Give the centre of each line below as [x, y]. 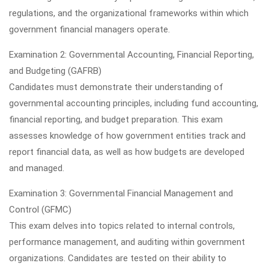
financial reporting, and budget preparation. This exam [116, 119]
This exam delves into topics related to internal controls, [122, 226]
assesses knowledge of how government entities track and [127, 136]
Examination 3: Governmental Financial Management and [121, 193]
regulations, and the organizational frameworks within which [129, 13]
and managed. [37, 168]
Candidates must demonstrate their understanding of [116, 87]
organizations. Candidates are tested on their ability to [118, 258]
